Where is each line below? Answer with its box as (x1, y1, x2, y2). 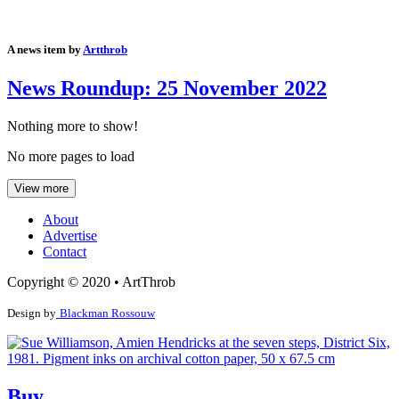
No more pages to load (7, 149, 134, 165)
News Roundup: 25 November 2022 (7, 77, 327, 101)
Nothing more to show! (7, 118, 138, 134)
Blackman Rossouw (60, 306, 155, 321)
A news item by (7, 43, 83, 57)
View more (14, 182, 69, 196)
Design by (7, 306, 56, 321)
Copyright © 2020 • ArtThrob (7, 274, 175, 290)
